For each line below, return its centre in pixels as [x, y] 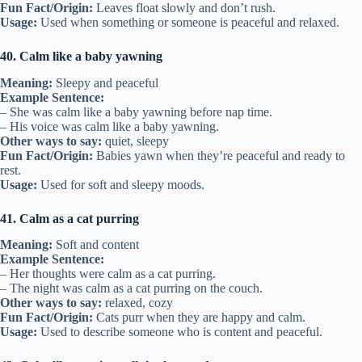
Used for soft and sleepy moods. [121, 184]
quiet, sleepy [135, 141]
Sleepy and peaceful [105, 82]
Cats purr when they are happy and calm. [199, 318]
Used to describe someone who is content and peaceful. [180, 332]
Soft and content [96, 245]
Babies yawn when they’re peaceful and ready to [219, 155]
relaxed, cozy [137, 303]
